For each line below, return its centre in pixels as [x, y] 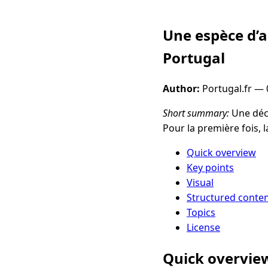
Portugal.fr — [233, 88]
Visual [200, 182]
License [203, 227]
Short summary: [196, 113]
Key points [210, 167]
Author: [181, 88]
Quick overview [221, 152]
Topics [201, 212]
